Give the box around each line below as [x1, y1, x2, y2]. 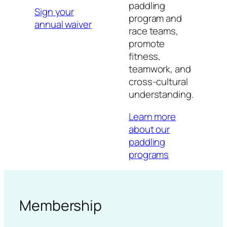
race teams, [129, 24, 178, 38]
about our [129, 122, 170, 136]
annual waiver [34, 17, 92, 31]
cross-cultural [129, 75, 188, 89]
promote [129, 37, 165, 51]
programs [129, 147, 169, 161]
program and [129, 12, 182, 25]
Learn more [129, 109, 176, 123]
